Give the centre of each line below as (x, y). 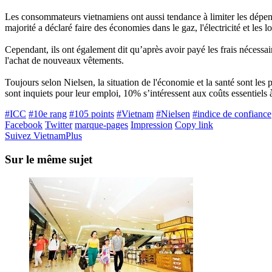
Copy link (194, 124)
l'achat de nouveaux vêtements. (64, 60)
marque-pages (101, 124)
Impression (151, 124)
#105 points (92, 114)
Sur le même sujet (49, 159)
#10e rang (48, 114)
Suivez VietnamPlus (43, 135)
